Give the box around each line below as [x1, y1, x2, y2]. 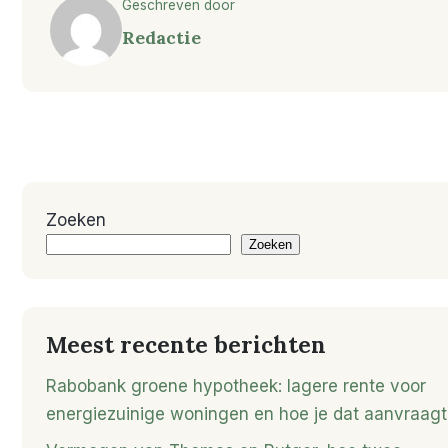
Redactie [122, 25, 201, 49]
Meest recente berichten [46, 330, 326, 360]
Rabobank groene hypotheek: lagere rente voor [46, 375, 426, 396]
